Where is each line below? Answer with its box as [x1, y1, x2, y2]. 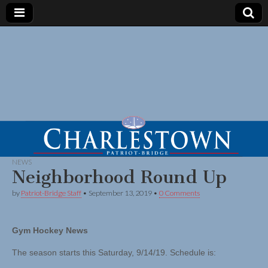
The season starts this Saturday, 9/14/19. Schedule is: [12, 248, 216, 258]
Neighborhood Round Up [12, 166, 227, 188]
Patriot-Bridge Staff [21, 188, 81, 198]
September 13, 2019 [89, 188, 152, 198]
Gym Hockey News [12, 226, 88, 236]
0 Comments [159, 188, 200, 198]
